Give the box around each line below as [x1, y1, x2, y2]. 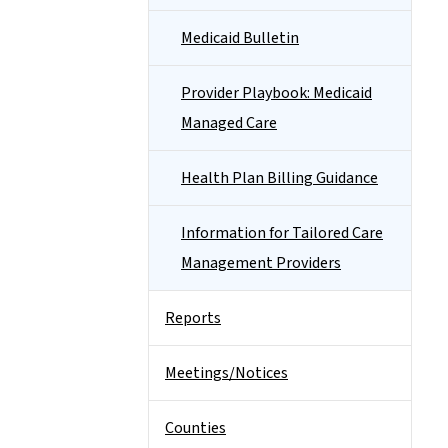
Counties [165, 417, 226, 439]
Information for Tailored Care [181, 222, 383, 244]
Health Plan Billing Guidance [181, 167, 378, 189]
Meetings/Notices [165, 362, 288, 384]
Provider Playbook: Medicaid [181, 82, 372, 104]
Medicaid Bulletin [181, 27, 299, 49]
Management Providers [181, 252, 341, 274]
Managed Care [181, 112, 277, 134]
